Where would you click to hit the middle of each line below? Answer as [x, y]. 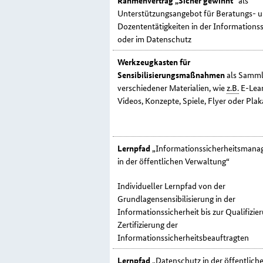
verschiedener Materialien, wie [172, 88]
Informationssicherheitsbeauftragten [183, 237]
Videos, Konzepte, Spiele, [162, 101]
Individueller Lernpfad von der [171, 186]
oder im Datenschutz [154, 39]
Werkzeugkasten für [154, 62]
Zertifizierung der [148, 225]
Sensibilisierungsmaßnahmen [172, 75]
